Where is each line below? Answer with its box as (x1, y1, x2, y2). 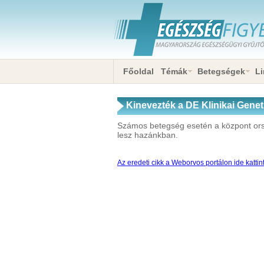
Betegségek (197, 67, 245, 76)
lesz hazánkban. (117, 130, 178, 140)
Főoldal (123, 67, 154, 76)
